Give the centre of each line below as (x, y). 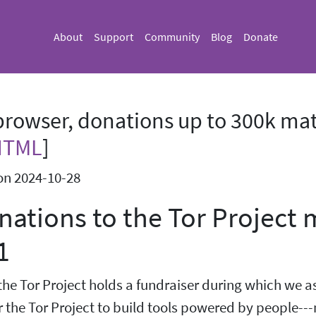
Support (114, 37)
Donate (261, 37)
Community (172, 37)
